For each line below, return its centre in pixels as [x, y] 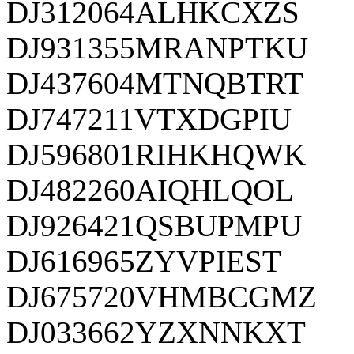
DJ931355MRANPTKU [157, 47]
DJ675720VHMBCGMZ [162, 296]
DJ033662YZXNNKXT [156, 332]
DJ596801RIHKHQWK [156, 154]
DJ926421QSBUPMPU [154, 225]
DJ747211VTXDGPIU [149, 119]
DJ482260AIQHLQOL [150, 190]
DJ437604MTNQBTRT [155, 83]
